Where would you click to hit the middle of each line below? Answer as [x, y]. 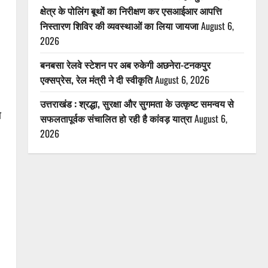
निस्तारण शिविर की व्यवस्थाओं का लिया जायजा [119, 26]
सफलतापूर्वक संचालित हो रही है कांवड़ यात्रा [116, 118]
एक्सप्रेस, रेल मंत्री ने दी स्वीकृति [96, 80]
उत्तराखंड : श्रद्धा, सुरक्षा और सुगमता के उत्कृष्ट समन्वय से [137, 103]
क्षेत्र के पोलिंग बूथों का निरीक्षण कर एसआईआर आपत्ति [131, 11]
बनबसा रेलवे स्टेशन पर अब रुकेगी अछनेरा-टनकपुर [125, 65]
